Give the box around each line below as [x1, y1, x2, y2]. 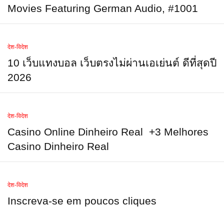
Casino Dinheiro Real [7, 140, 109, 152]
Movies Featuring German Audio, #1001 [7, 2, 198, 14]
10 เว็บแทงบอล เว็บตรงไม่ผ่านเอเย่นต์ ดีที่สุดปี [7, 56, 216, 69]
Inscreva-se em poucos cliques [7, 194, 156, 207]
